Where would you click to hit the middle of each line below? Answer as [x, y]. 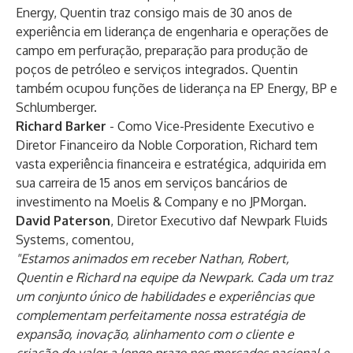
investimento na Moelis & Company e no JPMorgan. [161, 202]
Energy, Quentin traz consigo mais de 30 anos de [154, 13]
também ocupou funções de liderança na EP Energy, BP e [176, 88]
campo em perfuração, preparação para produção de [162, 50]
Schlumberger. [56, 107]
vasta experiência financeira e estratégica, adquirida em [171, 164]
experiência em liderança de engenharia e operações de [172, 32]
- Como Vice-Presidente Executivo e [210, 126]
